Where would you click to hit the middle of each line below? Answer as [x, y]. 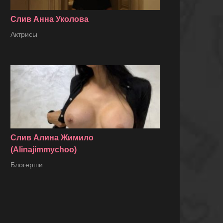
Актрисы [24, 35]
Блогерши [27, 165]
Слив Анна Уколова [50, 19]
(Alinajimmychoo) [44, 150]
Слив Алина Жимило [52, 138]
